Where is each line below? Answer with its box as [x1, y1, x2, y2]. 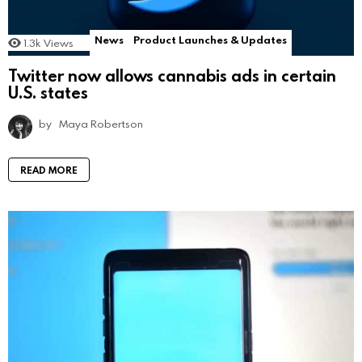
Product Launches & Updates [133, 32, 287, 48]
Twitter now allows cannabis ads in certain [8, 64, 336, 86]
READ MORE [20, 162, 78, 176]
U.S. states [8, 81, 88, 103]
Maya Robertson [59, 116, 143, 131]
